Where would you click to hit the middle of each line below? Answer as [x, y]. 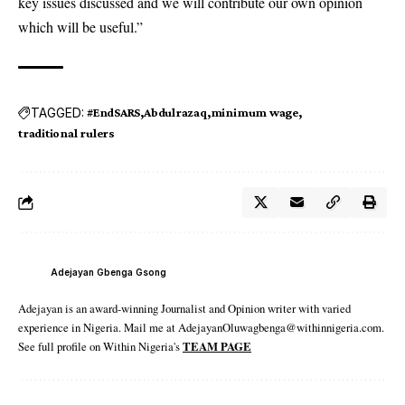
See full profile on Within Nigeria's [100, 347]
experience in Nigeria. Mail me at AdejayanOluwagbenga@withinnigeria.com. [201, 328]
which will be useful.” [80, 27]
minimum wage [254, 113]
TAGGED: [57, 112]
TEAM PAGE [217, 347]
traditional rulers [67, 133]
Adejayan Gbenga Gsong [108, 272]
